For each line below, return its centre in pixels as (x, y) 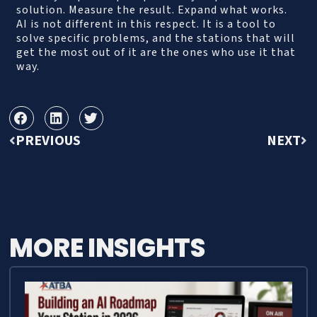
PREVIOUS (48, 141)
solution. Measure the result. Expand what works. (152, 10)
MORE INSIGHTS (107, 248)
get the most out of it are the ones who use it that (156, 52)
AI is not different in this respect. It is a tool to (146, 24)
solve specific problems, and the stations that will (156, 38)
